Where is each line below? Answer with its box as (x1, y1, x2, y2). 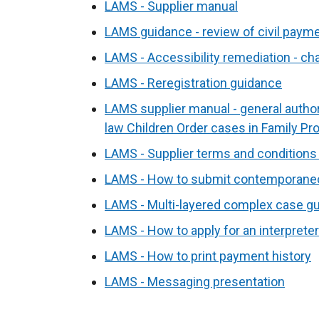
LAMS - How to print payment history (105, 249, 311, 263)
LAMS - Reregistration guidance (105, 75, 282, 90)
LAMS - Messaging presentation (105, 274, 285, 289)
